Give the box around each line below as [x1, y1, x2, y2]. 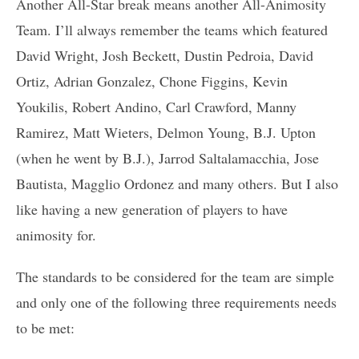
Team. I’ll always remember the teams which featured [16, 19, 328, 39]
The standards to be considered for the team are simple [16, 266, 334, 286]
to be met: [16, 317, 75, 337]
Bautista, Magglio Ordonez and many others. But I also [16, 173, 338, 193]
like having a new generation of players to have [16, 199, 288, 219]
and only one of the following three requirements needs [16, 292, 337, 312]
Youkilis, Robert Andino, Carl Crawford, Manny [16, 96, 296, 116]
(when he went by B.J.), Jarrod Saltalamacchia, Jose [16, 147, 319, 167]
